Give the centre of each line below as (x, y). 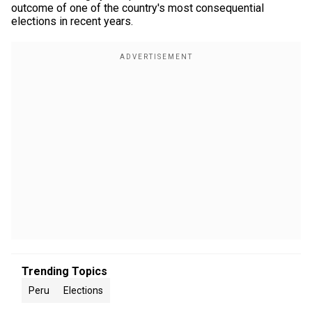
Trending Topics (64, 271)
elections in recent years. (72, 21)
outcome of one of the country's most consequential (138, 8)
